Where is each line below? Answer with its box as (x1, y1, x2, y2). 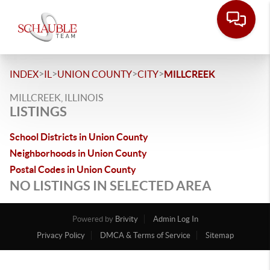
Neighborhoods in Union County (10, 148, 147, 159)
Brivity (115, 215, 138, 224)
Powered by (72, 215, 115, 224)
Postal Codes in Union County (10, 164, 136, 175)
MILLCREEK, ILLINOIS (10, 92, 103, 103)
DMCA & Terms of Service (99, 231, 190, 240)
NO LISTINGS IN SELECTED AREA (10, 178, 212, 193)
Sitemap (205, 231, 234, 240)
